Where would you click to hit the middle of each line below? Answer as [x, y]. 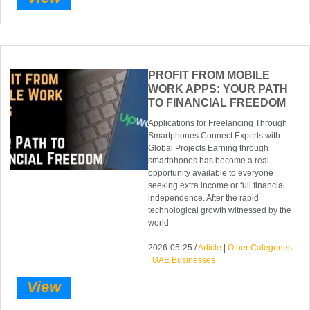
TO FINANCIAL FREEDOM [217, 103]
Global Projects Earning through [209, 148]
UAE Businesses [184, 261]
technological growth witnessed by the [220, 211]
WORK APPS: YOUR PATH [218, 89]
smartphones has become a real [209, 161]
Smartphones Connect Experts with [215, 136]
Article [210, 248]
